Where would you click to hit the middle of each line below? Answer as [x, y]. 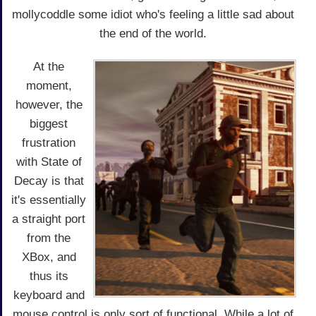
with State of [49, 162]
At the [49, 66]
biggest [49, 123]
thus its [49, 276]
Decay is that [49, 181]
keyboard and [49, 295]
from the [49, 238]
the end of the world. [153, 33]
